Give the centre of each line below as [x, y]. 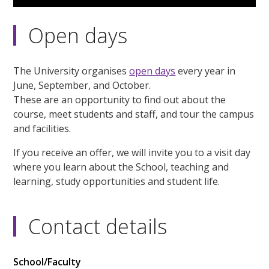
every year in [206, 71]
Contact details [98, 227]
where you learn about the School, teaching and [121, 167]
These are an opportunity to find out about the [120, 100]
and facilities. [42, 129]
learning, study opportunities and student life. [117, 182]
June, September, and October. [82, 86]
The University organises [71, 71]
